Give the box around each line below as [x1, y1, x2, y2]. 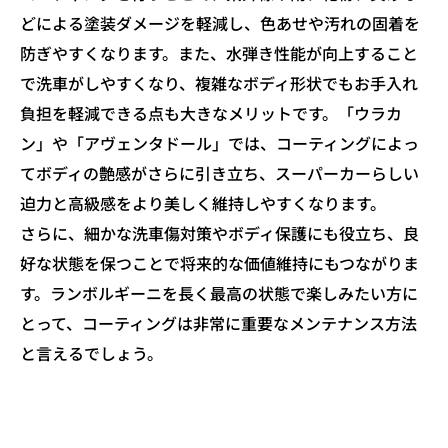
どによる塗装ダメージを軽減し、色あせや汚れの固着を [20, 10, 420, 35]
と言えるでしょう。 [20, 340, 163, 365]
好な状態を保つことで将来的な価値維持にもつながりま [20, 250, 419, 275]
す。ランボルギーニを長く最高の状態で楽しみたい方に [20, 280, 418, 305]
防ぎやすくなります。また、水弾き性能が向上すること [20, 40, 418, 65]
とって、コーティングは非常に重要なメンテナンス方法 [20, 310, 417, 335]
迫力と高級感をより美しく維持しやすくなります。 [20, 190, 386, 215]
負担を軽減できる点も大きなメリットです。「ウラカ [20, 100, 402, 125]
